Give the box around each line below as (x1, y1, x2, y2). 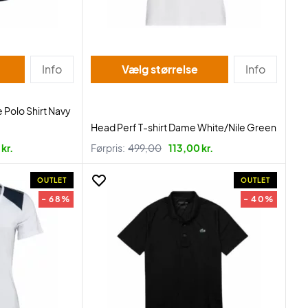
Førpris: (91, 142, 125, 154)
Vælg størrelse (150, 62, 198, 76)
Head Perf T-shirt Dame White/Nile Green (91, 121, 276, 133)
